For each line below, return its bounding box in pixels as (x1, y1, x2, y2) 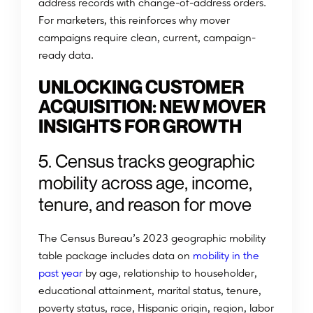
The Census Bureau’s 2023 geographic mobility (38, 231, 265, 245)
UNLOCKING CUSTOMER (38, 76, 244, 99)
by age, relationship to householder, (82, 266, 257, 280)
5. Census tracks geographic (38, 150, 255, 173)
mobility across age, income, (38, 172, 252, 194)
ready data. (38, 48, 94, 62)
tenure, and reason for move (38, 194, 252, 216)
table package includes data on (38, 249, 190, 263)
